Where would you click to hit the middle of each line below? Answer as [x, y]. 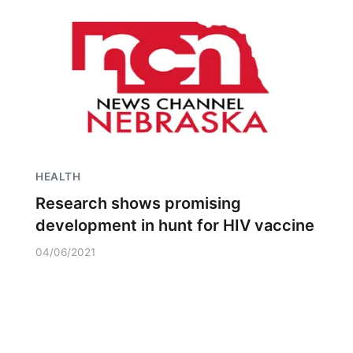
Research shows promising [138, 203]
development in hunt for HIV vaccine [175, 225]
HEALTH [58, 176]
